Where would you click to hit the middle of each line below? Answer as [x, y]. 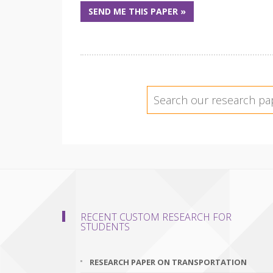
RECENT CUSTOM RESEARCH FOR [156, 217]
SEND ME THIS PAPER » [137, 11]
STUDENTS [105, 227]
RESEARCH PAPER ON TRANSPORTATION [168, 262]
